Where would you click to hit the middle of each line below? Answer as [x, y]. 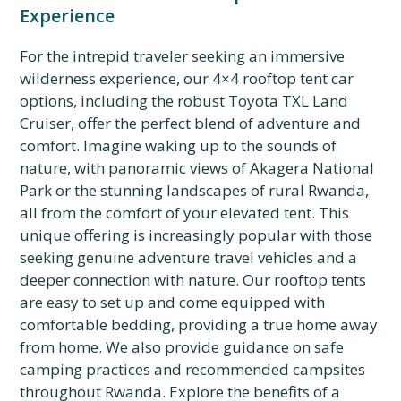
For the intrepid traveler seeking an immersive [183, 56]
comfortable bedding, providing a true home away [199, 324]
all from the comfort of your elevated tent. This [185, 213]
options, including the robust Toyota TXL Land [184, 101]
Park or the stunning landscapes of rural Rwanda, [195, 190]
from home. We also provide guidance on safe [182, 347]
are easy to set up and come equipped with [173, 302]
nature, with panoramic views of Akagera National [197, 168]
